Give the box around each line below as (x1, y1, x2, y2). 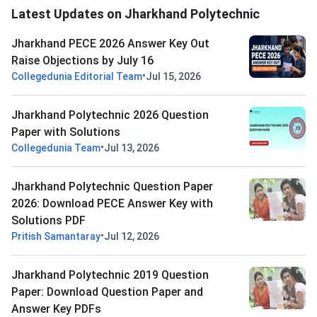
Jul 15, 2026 (146, 71, 201, 83)
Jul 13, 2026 (104, 142, 159, 154)
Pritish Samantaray (11, 231, 100, 243)
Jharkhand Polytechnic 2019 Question (11, 268, 209, 282)
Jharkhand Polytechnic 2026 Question (11, 108, 209, 122)
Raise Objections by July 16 (11, 54, 154, 68)
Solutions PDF (11, 214, 86, 228)
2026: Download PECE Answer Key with (11, 197, 213, 211)
